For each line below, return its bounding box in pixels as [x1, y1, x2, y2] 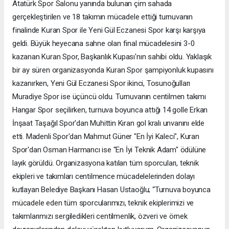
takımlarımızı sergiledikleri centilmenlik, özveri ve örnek [12, 211, 188, 221]
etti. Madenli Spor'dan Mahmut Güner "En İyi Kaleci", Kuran [12, 131, 199, 141]
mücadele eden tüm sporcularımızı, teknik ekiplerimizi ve [12, 198, 194, 208]
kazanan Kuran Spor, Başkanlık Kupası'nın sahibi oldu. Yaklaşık [12, 52, 212, 61]
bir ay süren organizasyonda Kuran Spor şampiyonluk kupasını [12, 65, 214, 75]
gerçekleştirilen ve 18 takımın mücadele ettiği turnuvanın [12, 12, 193, 21]
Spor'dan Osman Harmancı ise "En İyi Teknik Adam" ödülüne [12, 145, 207, 154]
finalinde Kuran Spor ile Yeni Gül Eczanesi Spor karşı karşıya [12, 25, 206, 35]
